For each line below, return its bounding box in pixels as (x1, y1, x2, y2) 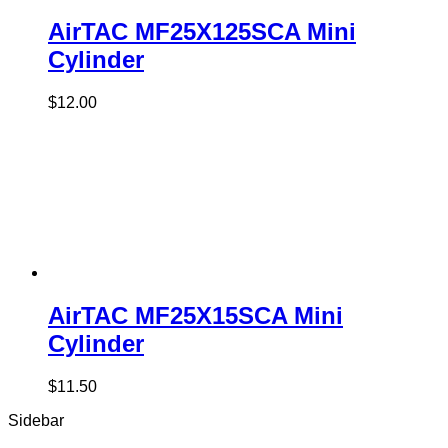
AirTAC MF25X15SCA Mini (48, 302, 343, 330)
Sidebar (8, 411, 64, 429)
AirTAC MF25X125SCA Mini (48, 18, 356, 46)
